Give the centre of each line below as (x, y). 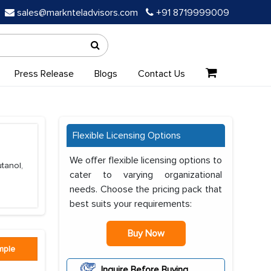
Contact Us (161, 74)
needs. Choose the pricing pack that (146, 189)
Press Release (44, 74)
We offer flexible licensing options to (146, 160)
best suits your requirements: (131, 204)
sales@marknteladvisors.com (77, 13)
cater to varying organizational (146, 175)
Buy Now (146, 233)
